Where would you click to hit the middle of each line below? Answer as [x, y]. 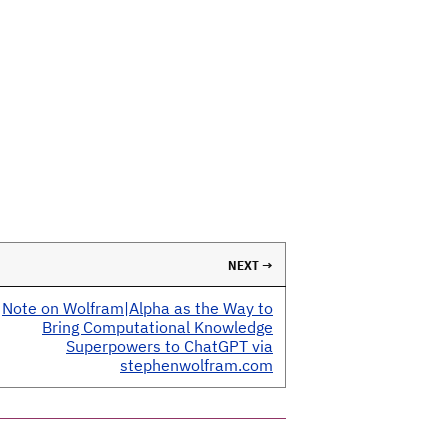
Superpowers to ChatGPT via [169, 346]
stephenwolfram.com [196, 365]
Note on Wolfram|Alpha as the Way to [137, 308]
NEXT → [250, 265]
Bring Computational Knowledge [157, 327]
